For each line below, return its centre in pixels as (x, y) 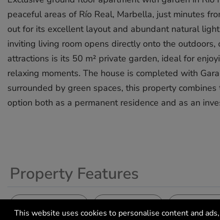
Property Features (74, 174)
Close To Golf (128, 209)
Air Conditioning (49, 209)
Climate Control (41, 202)
